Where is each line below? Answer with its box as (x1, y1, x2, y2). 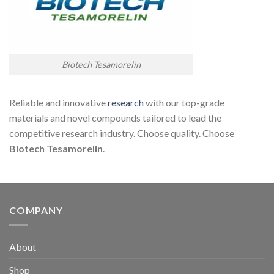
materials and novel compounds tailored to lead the (9, 112, 221, 124)
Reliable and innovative (9, 97, 108, 108)
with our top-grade (144, 97, 224, 108)
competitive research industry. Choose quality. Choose (9, 127, 234, 139)
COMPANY (9, 204, 63, 216)
